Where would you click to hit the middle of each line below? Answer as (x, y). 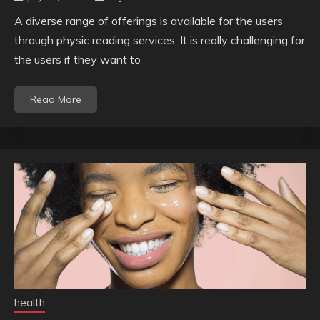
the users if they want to (77, 59)
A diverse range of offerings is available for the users (149, 20)
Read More (56, 99)
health (30, 302)
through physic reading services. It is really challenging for (160, 40)
